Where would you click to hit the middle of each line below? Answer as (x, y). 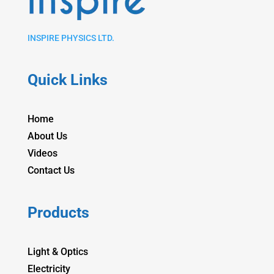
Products (58, 212)
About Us (47, 136)
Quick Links (67, 80)
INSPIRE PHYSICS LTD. (71, 38)
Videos (42, 153)
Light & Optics (57, 251)
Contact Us (51, 170)
